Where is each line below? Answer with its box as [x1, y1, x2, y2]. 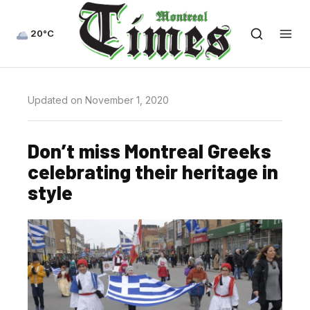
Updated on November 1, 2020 [28, 94, 169, 106]
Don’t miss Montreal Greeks [28, 138, 271, 163]
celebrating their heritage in [28, 159, 278, 183]
